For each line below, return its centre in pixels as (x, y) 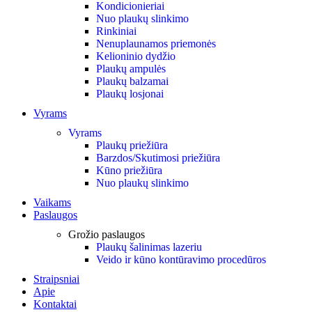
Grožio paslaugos (107, 234)
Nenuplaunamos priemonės (156, 44)
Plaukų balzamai (132, 81)
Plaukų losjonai (130, 94)
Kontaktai (55, 304)
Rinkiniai (116, 31)
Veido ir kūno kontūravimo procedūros (181, 259)
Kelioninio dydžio (136, 56)
